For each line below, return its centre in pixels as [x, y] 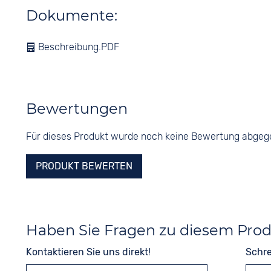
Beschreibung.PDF [77, 47]
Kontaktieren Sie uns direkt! [88, 252]
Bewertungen [77, 109]
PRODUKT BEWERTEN [84, 166]
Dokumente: [71, 15]
